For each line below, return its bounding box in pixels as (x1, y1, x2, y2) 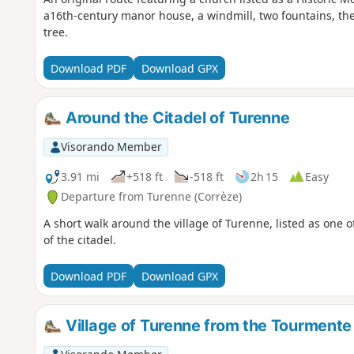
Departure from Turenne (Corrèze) (60, 189, 242, 205)
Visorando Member (60, 139, 162, 155)
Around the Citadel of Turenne (62, 108, 290, 128)
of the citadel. (43, 232, 116, 248)
